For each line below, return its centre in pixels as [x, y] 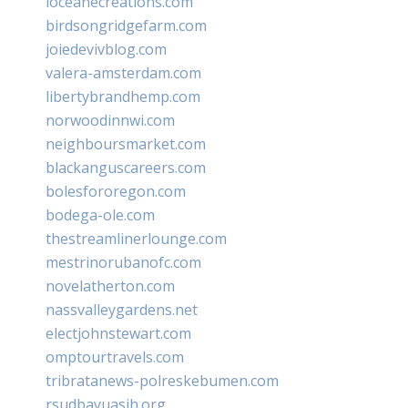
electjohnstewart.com [118, 333]
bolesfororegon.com [116, 191]
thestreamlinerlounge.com [136, 238]
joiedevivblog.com [106, 49]
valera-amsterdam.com [123, 72]
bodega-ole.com [100, 214]
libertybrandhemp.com [123, 96]
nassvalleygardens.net [122, 309]
